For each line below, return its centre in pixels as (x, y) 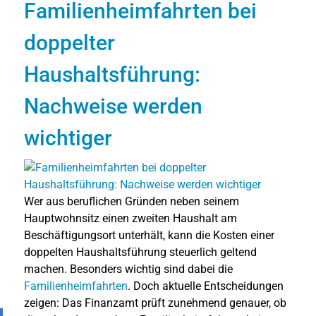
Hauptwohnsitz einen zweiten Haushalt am (130, 218)
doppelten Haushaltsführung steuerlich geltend (140, 252)
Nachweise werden (113, 106)
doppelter (69, 42)
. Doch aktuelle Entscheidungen (206, 286)
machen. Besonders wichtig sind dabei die (128, 269)
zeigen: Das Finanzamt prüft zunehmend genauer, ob (155, 303)
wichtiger (68, 138)
